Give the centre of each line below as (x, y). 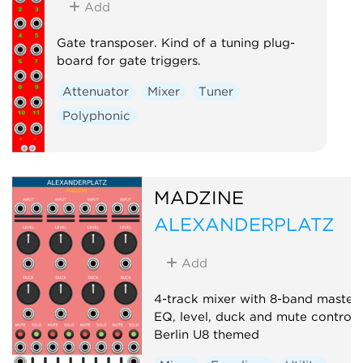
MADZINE (199, 197)
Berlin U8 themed (206, 334)
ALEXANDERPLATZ (244, 224)
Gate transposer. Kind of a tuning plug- (175, 43)
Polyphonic (97, 115)
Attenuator (96, 91)
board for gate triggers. (128, 60)
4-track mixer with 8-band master (256, 299)
